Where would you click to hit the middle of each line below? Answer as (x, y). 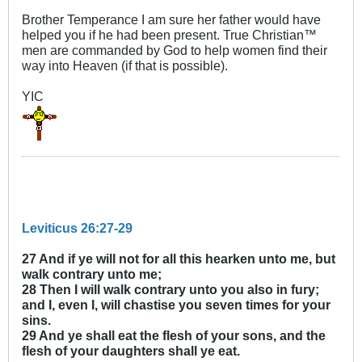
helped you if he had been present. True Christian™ (169, 35)
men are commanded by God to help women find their (175, 51)
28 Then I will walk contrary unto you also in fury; (170, 290)
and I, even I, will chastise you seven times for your (176, 305)
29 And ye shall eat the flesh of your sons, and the (174, 336)
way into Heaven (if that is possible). (125, 66)
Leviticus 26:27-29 (77, 228)
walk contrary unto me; (92, 274)
